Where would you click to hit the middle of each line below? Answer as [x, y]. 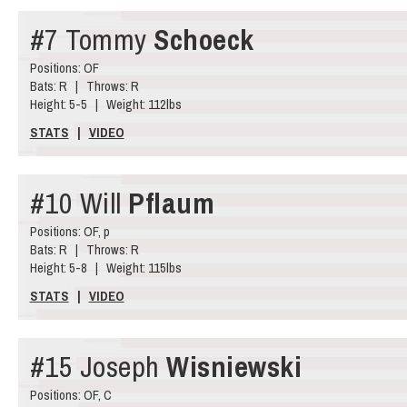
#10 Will [79, 203]
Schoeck [204, 39]
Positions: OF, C [70, 394]
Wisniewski [234, 366]
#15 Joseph [98, 366]
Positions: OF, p [69, 231]
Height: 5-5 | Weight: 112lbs [105, 104]
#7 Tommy [92, 39]
